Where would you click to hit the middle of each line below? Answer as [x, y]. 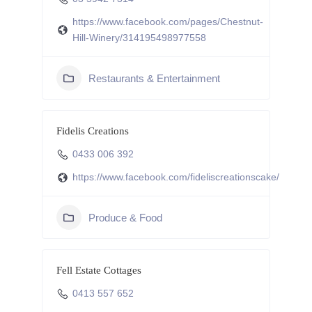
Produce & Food [125, 217]
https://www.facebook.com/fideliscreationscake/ [175, 177]
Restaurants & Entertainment [154, 78]
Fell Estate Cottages [99, 270]
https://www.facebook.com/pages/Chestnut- [167, 22]
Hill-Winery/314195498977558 [139, 38]
